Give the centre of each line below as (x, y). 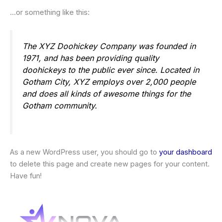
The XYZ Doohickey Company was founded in (109, 46)
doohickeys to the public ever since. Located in (111, 70)
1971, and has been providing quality (91, 58)
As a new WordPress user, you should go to (84, 152)
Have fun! (26, 176)
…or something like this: (50, 13)
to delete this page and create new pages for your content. (110, 164)
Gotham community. (60, 106)
